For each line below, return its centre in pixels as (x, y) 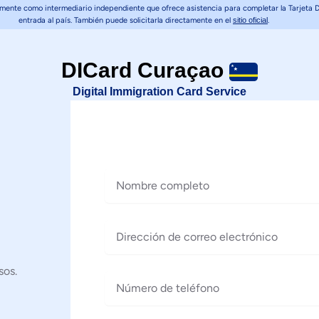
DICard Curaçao (145, 70)
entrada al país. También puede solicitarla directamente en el (126, 20)
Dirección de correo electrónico (185, 228)
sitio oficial (250, 20)
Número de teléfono (156, 279)
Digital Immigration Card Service (159, 91)
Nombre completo (151, 176)
